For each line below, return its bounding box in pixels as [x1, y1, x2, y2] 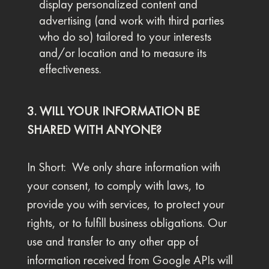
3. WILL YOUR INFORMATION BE [26, 103, 199, 119]
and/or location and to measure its [38, 45, 207, 61]
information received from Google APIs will [26, 252, 233, 268]
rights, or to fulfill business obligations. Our [26, 215, 227, 231]
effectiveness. [38, 61, 101, 77]
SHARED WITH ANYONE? [26, 122, 162, 138]
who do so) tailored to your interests [38, 29, 211, 44]
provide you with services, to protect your [26, 196, 225, 212]
